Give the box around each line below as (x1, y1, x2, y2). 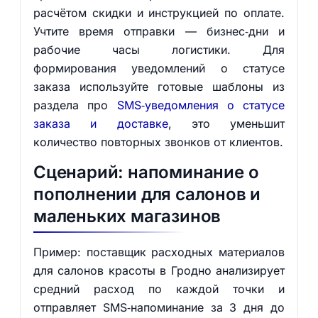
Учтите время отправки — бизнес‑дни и (33, 24, 285, 38)
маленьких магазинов (33, 206, 221, 226)
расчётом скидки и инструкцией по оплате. (33, 6, 285, 20)
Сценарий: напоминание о (33, 162, 259, 182)
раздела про (33, 98, 117, 112)
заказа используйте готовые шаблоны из (33, 79, 285, 94)
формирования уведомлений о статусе (33, 61, 285, 75)
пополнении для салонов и (33, 184, 261, 204)
